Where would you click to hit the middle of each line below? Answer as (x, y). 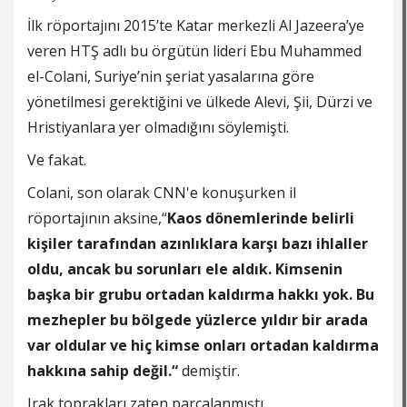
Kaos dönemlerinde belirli (261, 218)
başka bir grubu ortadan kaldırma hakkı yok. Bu (201, 295)
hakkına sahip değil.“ (104, 371)
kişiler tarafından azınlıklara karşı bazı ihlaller (198, 244)
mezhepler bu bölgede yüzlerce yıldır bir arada (198, 320)
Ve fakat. (57, 160)
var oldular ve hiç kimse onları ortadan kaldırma (203, 346)
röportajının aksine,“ (97, 218)
